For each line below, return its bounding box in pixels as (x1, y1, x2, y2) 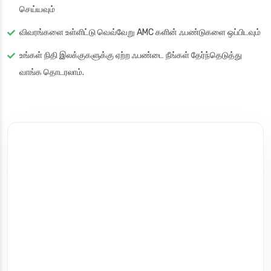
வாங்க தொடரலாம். (19, 67, 84, 78)
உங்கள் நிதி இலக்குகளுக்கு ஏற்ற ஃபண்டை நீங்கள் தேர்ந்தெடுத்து (19, 50, 242, 61)
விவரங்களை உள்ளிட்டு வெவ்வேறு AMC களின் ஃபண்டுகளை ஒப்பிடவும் (19, 27, 261, 38)
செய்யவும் (19, 4, 55, 15)
